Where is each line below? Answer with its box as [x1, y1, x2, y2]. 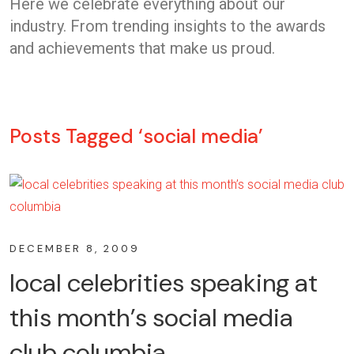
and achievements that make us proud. [9, 38, 275, 58]
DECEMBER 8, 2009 [9, 241, 140, 255]
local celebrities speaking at [9, 265, 318, 299]
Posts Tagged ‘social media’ [9, 122, 263, 149]
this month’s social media [9, 300, 293, 334]
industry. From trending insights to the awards [9, 16, 326, 36]
